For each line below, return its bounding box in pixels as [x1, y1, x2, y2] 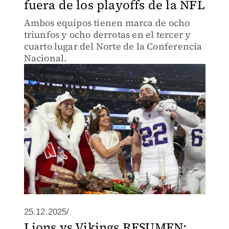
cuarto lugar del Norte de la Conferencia [24, 40, 202, 53]
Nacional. [24, 52, 67, 64]
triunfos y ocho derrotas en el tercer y [24, 28, 191, 41]
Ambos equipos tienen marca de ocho [24, 16, 190, 29]
